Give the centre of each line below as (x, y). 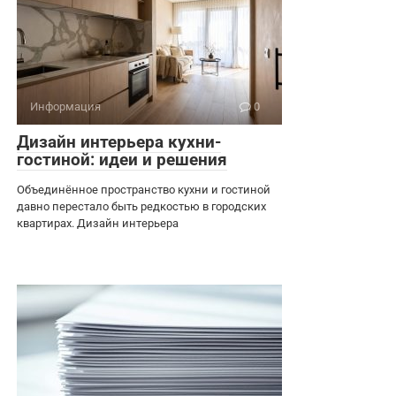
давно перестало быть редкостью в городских (141, 206)
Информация (65, 106)
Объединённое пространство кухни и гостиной (144, 189)
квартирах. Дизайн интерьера (98, 223)
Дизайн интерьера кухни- (119, 141)
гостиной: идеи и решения (122, 159)
